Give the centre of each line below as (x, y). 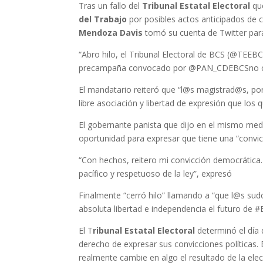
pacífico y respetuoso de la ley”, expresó (156, 173)
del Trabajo (103, 19)
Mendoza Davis (111, 32)
